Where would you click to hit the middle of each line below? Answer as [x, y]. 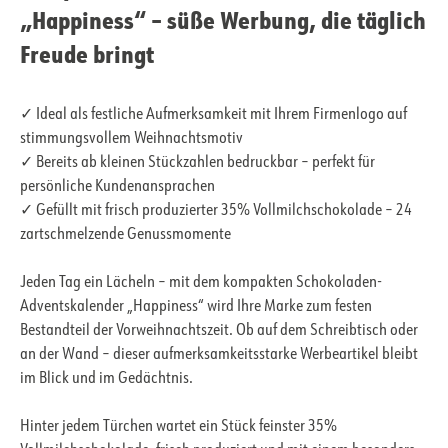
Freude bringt [87, 54]
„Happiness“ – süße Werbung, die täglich [223, 20]
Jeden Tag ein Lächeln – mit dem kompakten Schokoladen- [201, 283]
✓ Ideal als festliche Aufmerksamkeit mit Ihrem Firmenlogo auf [213, 115]
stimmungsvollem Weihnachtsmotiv [131, 139]
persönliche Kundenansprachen [117, 187]
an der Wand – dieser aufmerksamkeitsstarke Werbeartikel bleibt [219, 355]
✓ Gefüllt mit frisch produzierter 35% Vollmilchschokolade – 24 [216, 211]
